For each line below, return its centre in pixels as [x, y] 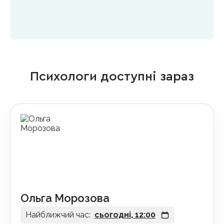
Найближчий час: [58, 214]
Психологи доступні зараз [112, 76]
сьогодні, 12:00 [125, 214]
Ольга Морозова [65, 198]
